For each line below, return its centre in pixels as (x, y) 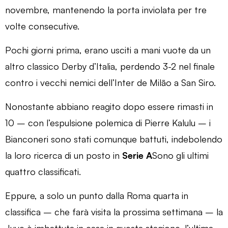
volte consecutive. (42, 26)
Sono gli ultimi (180, 155)
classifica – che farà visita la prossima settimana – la (114, 211)
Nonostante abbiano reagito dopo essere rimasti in (109, 106)
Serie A (137, 155)
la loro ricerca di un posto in (64, 155)
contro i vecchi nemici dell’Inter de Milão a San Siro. (110, 82)
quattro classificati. (43, 171)
